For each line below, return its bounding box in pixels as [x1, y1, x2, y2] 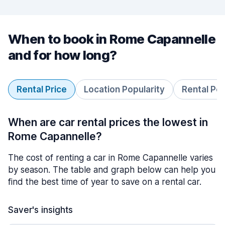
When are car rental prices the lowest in [8, 116, 208, 129]
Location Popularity [84, 84, 165, 94]
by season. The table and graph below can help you [8, 165, 215, 175]
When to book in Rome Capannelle [8, 31, 215, 47]
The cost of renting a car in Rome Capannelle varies [8, 153, 213, 163]
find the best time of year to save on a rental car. [8, 177, 201, 187]
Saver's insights [8, 205, 73, 215]
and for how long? [8, 47, 117, 63]
